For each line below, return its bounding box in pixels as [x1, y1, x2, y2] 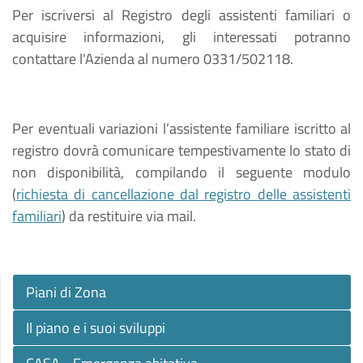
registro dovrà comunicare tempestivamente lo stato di [12, 139, 351, 161]
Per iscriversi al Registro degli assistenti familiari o [12, 4, 351, 26]
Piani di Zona [26, 281, 106, 303]
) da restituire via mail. [62, 205, 196, 227]
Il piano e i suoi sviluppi [26, 317, 165, 339]
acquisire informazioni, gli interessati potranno [12, 26, 351, 48]
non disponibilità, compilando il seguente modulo [12, 161, 351, 183]
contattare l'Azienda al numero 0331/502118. [12, 48, 293, 70]
